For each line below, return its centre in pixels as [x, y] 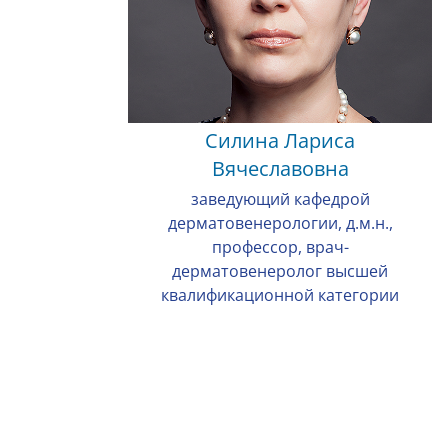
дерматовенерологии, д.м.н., [280, 223]
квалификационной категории [280, 295]
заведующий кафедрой [280, 199]
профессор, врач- [280, 247]
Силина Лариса [280, 140]
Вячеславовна [280, 168]
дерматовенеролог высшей [280, 271]
